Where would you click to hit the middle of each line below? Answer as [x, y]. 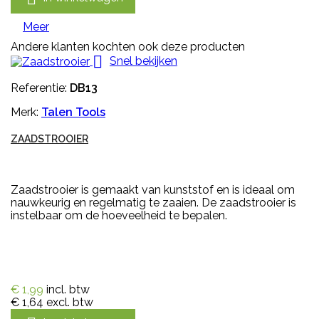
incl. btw [68, 289]
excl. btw [70, 302]
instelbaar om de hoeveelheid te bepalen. [119, 215]
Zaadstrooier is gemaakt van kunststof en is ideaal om [153, 189]
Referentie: [40, 88]
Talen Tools [73, 112]
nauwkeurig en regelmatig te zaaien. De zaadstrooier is [153, 202]
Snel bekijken [143, 61]
